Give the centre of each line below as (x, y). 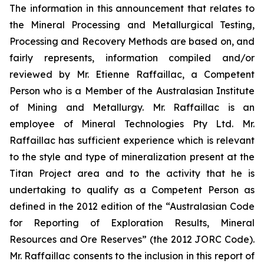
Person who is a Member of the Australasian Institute (132, 90)
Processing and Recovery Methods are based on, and (132, 41)
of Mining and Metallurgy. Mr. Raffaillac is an (132, 107)
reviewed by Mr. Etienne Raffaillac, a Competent (132, 74)
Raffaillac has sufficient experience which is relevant (132, 140)
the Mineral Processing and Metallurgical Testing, (132, 24)
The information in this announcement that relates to (132, 8)
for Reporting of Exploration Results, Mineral (132, 222)
